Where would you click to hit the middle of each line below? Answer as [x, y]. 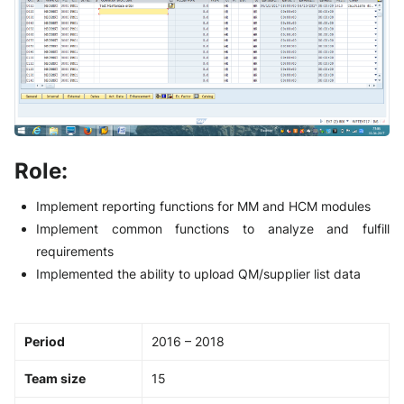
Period [45, 341]
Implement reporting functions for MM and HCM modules [203, 206]
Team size [55, 378]
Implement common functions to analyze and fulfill [213, 228]
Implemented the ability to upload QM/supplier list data [198, 273]
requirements [75, 251]
